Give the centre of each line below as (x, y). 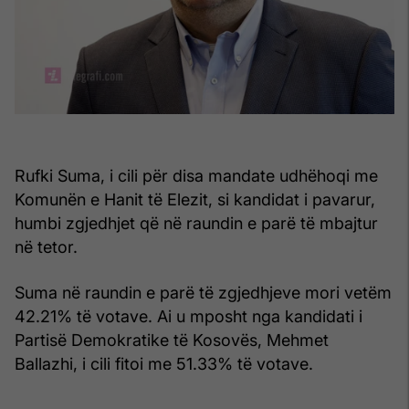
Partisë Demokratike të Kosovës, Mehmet (172, 341)
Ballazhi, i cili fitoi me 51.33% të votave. (164, 364)
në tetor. (46, 247)
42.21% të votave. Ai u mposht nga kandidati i (189, 317)
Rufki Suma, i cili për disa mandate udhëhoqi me (196, 176)
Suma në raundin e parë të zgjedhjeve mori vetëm (203, 293)
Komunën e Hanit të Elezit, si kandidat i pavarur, (195, 200)
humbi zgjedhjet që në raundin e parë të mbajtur (196, 224)
